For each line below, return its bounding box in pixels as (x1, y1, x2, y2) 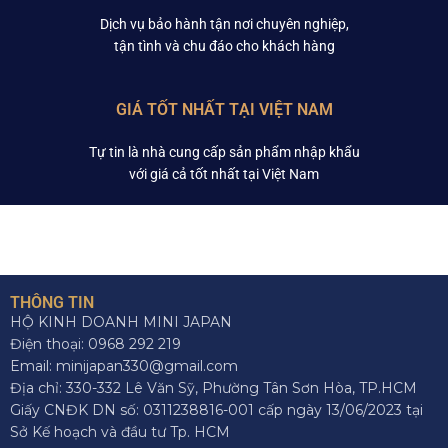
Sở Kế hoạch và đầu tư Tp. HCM (10, 423, 230, 441)
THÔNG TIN (10, 293, 94, 312)
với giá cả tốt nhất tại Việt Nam (129, 166, 319, 182)
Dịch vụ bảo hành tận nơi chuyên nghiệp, (99, 16, 349, 32)
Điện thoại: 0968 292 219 (10, 335, 181, 353)
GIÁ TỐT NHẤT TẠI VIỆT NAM (115, 100, 333, 119)
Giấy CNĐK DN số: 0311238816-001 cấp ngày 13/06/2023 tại (10, 401, 423, 419)
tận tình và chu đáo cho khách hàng (113, 38, 335, 54)
